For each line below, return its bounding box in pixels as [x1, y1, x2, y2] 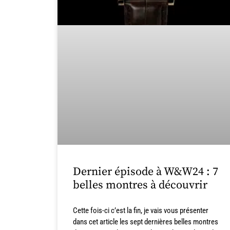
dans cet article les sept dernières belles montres [73, 217, 218, 227]
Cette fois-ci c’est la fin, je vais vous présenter [73, 206, 208, 216]
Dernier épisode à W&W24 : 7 [73, 165, 218, 179]
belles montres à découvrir [73, 178, 207, 193]
